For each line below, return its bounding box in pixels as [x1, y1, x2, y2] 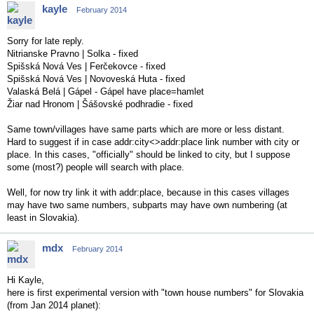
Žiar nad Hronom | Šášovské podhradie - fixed [7, 99, 193, 109]
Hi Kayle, [7, 275, 44, 285]
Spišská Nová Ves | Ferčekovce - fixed [7, 61, 165, 71]
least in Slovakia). [7, 212, 80, 223]
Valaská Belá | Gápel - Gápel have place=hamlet [7, 86, 204, 97]
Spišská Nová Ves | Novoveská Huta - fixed [7, 74, 185, 84]
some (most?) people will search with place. [7, 162, 184, 172]
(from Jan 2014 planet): [7, 300, 101, 310]
